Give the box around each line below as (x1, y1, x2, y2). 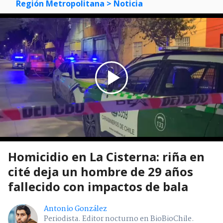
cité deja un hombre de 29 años (8, 163, 193, 180)
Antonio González (44, 203, 107, 215)
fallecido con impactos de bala (8, 178, 188, 195)
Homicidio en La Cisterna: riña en (8, 148, 205, 165)
